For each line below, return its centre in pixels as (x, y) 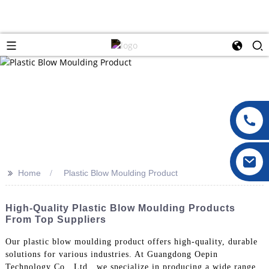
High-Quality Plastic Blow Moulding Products (120, 208)
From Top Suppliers (56, 219)
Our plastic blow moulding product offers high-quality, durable (131, 241)
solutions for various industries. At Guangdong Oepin (111, 254)
